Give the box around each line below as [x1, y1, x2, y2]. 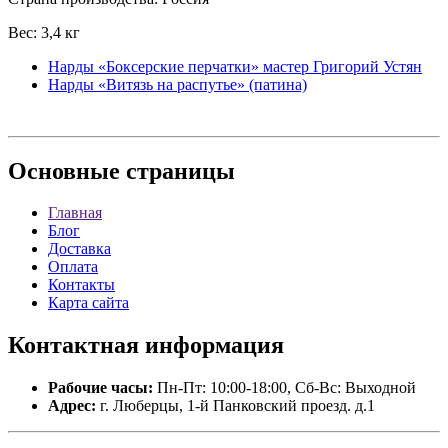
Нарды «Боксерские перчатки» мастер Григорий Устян [48, 57, 422, 75]
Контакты [48, 276, 115, 294]
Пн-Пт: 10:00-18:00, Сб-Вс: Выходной [153, 379, 416, 397]
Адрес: [48, 397, 96, 415]
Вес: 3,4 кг [8, 23, 80, 41]
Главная [48, 204, 102, 222]
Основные [8, 157, 120, 184]
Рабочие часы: [48, 379, 153, 397]
